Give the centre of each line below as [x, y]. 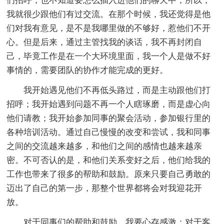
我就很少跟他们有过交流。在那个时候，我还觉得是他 [109, 14]
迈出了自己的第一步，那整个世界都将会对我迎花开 [104, 188]
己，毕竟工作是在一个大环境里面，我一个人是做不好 [109, 56]
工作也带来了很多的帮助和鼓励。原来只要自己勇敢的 [109, 174]
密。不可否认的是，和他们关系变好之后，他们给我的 [109, 160]
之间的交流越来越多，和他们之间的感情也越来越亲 [104, 146]
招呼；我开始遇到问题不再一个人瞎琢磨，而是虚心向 [109, 104]
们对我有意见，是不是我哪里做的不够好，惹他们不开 [109, 28]
